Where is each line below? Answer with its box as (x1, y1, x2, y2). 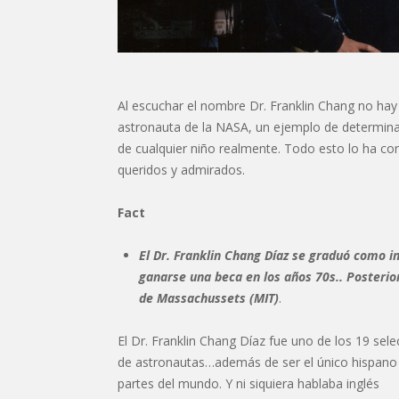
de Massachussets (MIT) (139, 289, 279, 307)
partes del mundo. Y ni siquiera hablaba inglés (118, 375, 379, 393)
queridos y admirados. (118, 161, 245, 179)
